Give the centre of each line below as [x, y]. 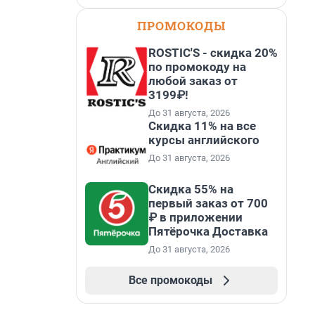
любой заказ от [193, 81]
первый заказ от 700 [208, 203]
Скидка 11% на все [202, 126]
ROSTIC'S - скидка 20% [213, 53]
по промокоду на [197, 67]
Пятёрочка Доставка [208, 231]
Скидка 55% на [191, 189]
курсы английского [204, 140]
